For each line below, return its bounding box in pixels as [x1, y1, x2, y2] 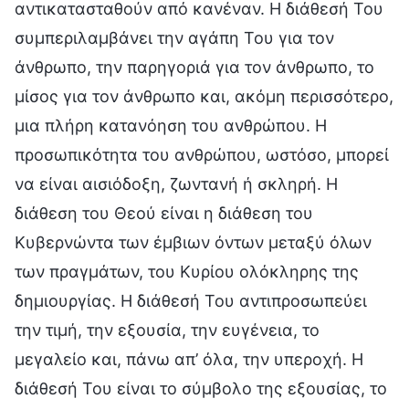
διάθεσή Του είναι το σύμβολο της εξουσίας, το [15, 378, 387, 398]
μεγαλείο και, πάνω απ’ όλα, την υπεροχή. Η [15, 349, 363, 369]
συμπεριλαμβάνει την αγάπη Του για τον [15, 27, 334, 47]
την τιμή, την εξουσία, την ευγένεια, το [15, 320, 320, 340]
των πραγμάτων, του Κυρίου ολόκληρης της [15, 261, 359, 281]
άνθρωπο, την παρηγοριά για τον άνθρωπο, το [15, 57, 374, 77]
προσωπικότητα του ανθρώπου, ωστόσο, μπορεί [15, 144, 389, 164]
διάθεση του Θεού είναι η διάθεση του [15, 203, 313, 223]
